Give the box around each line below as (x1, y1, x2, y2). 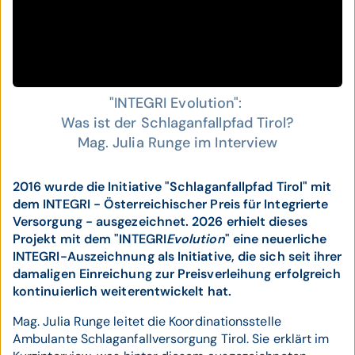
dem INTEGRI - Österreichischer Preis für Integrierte (13, 196, 329, 212)
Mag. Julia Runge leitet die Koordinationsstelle (13, 313, 281, 330)
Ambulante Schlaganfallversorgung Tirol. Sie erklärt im (13, 330, 330, 347)
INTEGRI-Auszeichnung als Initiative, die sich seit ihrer (13, 248, 342, 265)
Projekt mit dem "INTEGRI (13, 231, 166, 247)
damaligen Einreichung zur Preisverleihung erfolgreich (13, 265, 342, 282)
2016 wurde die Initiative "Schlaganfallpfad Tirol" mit (13, 178, 332, 195)
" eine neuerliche (224, 231, 327, 247)
